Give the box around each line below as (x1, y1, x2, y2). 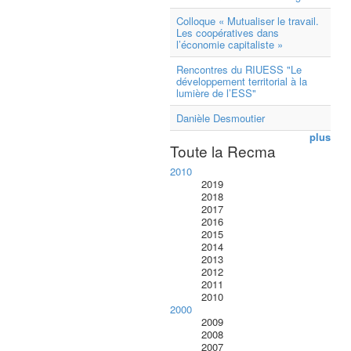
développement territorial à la (176, 74, 307, 89)
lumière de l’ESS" (176, 85, 256, 100)
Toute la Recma (170, 140, 276, 161)
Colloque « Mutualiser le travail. (176, 13, 319, 28)
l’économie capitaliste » (176, 37, 283, 52)
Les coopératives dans (176, 25, 279, 40)
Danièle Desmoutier (176, 110, 265, 125)
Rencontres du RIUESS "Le (176, 62, 302, 77)
